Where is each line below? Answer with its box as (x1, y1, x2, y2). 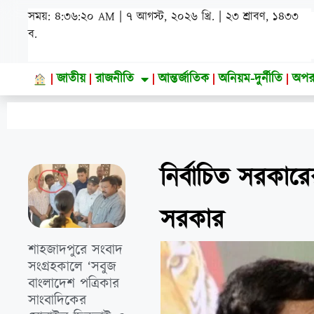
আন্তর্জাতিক (158, 70, 210, 88)
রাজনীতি (95, 70, 135, 88)
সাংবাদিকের (28, 291, 86, 311)
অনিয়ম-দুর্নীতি (219, 70, 283, 88)
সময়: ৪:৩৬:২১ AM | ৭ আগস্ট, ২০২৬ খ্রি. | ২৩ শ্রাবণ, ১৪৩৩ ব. (28, 17, 311, 34)
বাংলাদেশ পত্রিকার (28, 274, 119, 294)
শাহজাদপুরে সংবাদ (28, 240, 123, 261)
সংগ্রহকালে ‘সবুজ (28, 257, 116, 278)
